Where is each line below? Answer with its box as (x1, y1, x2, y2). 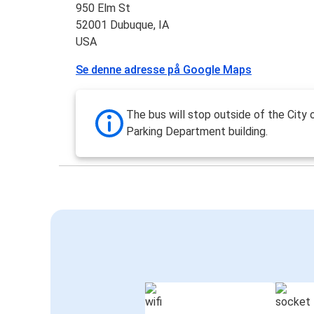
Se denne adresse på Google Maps (76, 63, 252, 77)
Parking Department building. (126, 125, 268, 139)
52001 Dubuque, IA (76, 18, 170, 32)
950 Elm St (76, 1, 131, 15)
